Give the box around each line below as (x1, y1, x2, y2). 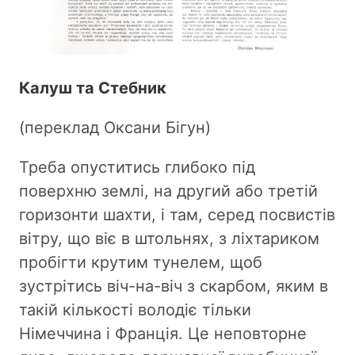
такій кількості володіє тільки (19, 300, 251, 319)
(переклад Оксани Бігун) (19, 117, 211, 137)
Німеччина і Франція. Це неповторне (19, 323, 307, 343)
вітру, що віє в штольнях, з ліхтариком (19, 228, 319, 248)
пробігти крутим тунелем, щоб (19, 252, 262, 272)
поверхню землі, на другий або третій (19, 181, 318, 200)
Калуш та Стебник (19, 78, 166, 97)
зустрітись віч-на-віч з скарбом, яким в (19, 276, 328, 296)
